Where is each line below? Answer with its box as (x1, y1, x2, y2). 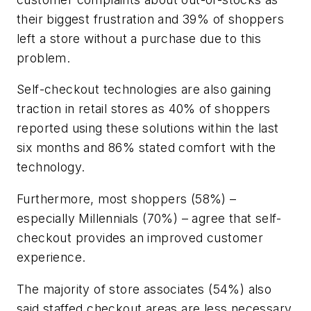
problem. (17, 50, 71, 65)
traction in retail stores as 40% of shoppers (17, 101, 271, 117)
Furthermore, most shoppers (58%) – (17, 192, 237, 207)
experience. (17, 250, 86, 265)
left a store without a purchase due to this (17, 31, 262, 46)
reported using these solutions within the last (17, 121, 279, 136)
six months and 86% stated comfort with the (17, 140, 276, 155)
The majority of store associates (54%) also (17, 281, 272, 296)
